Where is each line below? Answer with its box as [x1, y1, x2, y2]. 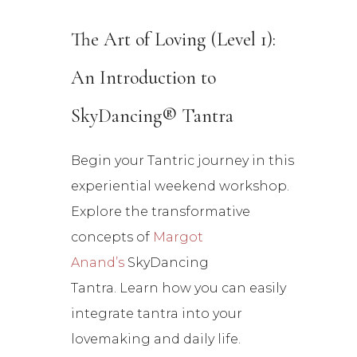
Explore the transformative [71, 204, 251, 220]
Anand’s [71, 255, 125, 271]
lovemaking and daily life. [71, 331, 241, 347]
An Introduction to [71, 66, 217, 90]
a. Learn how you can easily [106, 280, 287, 296]
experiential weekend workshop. [71, 178, 290, 194]
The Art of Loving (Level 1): [71, 28, 277, 52]
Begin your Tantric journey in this [71, 153, 295, 169]
